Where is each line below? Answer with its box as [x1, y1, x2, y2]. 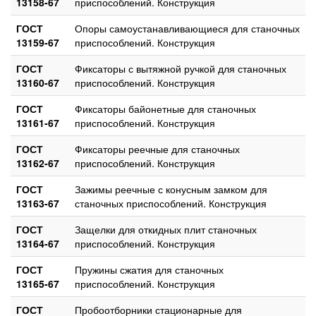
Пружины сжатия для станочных [75, 262, 224, 276]
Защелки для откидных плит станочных [75, 221, 257, 236]
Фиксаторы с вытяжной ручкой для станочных [75, 61, 286, 75]
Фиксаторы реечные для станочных [75, 141, 240, 156]
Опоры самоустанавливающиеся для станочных [75, 20, 300, 35]
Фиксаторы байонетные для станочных [75, 101, 256, 116]
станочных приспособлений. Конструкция [75, 195, 267, 210]
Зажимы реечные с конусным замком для [75, 181, 267, 196]
